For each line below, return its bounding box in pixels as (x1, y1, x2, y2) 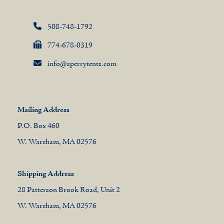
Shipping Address (17, 169, 74, 179)
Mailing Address (17, 105, 69, 115)
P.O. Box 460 (17, 121, 59, 131)
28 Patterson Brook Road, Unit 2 (17, 185, 120, 195)
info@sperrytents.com (47, 59, 117, 69)
